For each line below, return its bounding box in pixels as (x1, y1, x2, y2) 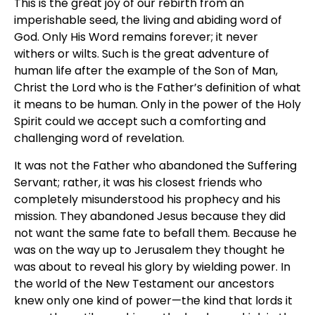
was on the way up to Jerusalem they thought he (14, 241, 285, 258)
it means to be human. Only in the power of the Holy (14, 96, 301, 113)
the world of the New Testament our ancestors (14, 275, 274, 292)
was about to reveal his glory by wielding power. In (14, 258, 290, 275)
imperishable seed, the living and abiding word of (14, 12, 282, 29)
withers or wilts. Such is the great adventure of (14, 46, 269, 63)
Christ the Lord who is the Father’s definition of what (14, 79, 301, 96)
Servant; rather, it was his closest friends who (14, 174, 262, 191)
